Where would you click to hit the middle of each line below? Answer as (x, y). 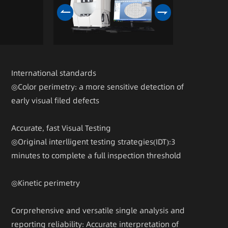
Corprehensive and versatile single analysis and (98, 210)
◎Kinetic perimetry (46, 183)
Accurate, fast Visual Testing (61, 128)
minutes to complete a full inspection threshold (96, 155)
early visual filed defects (55, 100)
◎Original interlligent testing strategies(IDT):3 (94, 141)
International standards (54, 73)
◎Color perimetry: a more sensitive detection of (98, 87)
